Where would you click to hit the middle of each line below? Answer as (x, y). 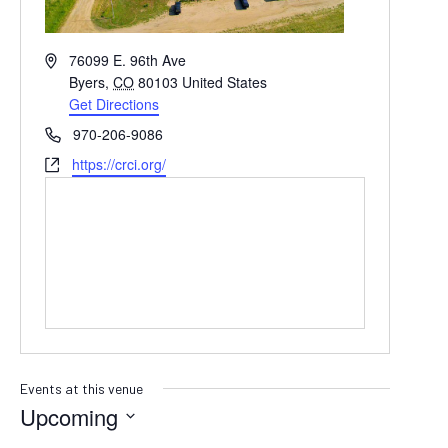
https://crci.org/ (118, 163)
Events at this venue (81, 388)
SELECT (35, 436)
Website (69, 162)
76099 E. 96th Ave (128, 59)
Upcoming (68, 416)
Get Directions (114, 103)
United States (225, 81)
